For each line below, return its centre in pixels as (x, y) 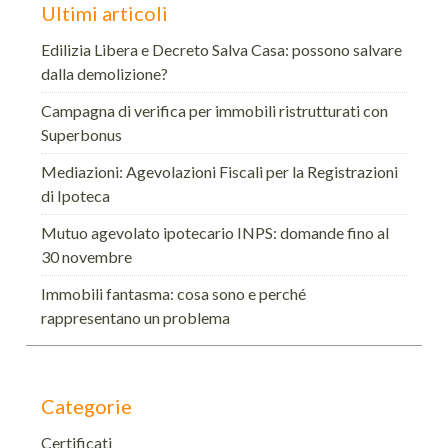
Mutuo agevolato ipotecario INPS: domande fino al (215, 232)
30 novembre (87, 256)
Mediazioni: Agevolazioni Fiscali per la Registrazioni (220, 171)
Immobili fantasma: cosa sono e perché (174, 293)
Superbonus (82, 134)
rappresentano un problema (136, 317)
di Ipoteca (76, 195)
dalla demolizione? (105, 73)
